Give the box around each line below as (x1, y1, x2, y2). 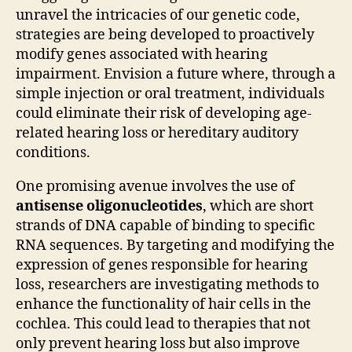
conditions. (16, 144, 90, 163)
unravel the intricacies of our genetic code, (16, 6, 300, 25)
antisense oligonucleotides (16, 197, 203, 216)
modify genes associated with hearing (16, 46, 268, 64)
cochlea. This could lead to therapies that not (16, 315, 310, 334)
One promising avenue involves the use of (16, 178, 295, 196)
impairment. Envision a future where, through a (16, 65, 335, 84)
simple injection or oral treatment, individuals (16, 85, 324, 104)
